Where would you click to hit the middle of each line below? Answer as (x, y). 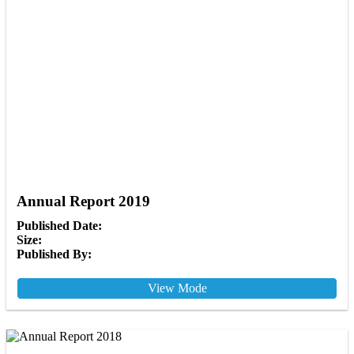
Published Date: (59, 226)
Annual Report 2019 (83, 201)
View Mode (177, 288)
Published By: (54, 254)
